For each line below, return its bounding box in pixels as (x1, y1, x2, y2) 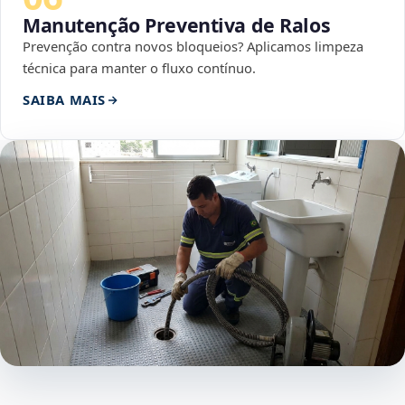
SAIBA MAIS (23, 90, 106, 109)
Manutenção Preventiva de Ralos (23, 12, 331, 39)
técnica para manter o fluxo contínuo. (23, 59, 256, 78)
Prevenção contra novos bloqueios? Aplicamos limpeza (23, 37, 363, 56)
